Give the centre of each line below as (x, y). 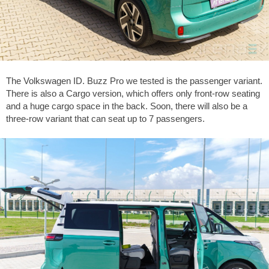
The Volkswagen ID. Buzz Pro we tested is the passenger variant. (134, 80)
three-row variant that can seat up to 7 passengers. (105, 118)
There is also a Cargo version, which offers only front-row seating (133, 93)
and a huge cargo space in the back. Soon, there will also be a (127, 106)
